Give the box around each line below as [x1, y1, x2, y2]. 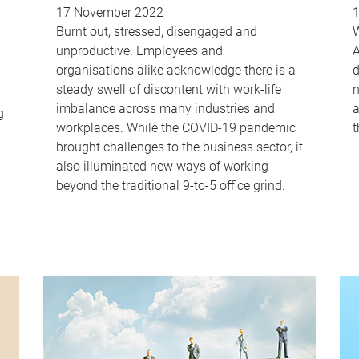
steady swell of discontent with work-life [55, 82, 281, 98]
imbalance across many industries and [55, 101, 275, 117]
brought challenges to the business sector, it [55, 139, 303, 155]
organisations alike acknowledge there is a [55, 63, 296, 79]
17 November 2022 [55, 5, 163, 21]
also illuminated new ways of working [55, 159, 268, 175]
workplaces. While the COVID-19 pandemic [55, 120, 296, 136]
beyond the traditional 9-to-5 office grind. [55, 178, 285, 194]
